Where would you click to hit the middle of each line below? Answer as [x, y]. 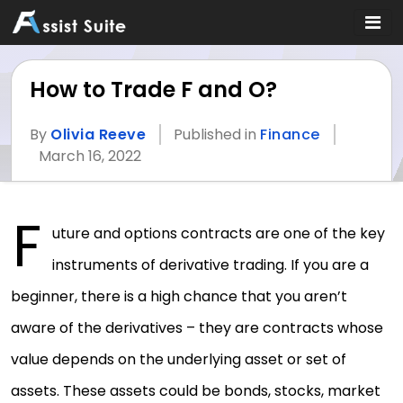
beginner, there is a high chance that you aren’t [179, 296]
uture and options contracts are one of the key [219, 233]
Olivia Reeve [98, 134]
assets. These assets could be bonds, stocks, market [196, 391]
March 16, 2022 [90, 156]
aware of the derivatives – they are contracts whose [197, 328]
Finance [290, 134]
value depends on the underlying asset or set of [179, 359]
